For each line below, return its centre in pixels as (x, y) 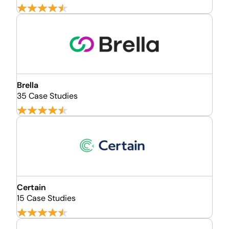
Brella (28, 85)
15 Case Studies (46, 198)
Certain (31, 187)
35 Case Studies (47, 96)
